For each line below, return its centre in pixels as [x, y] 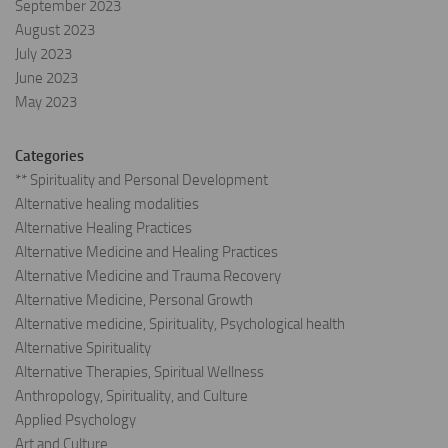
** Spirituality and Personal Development [141, 180]
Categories [49, 156]
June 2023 [46, 78]
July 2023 [43, 54]
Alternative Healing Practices [103, 228]
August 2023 [55, 30]
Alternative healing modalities [107, 204]
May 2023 [46, 102]
